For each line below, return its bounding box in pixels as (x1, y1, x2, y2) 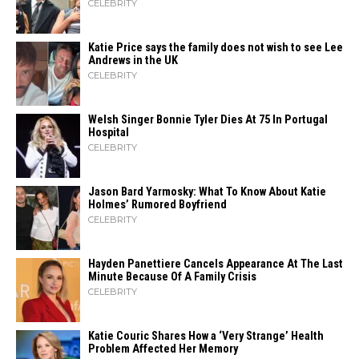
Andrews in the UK (88, 54, 178, 67)
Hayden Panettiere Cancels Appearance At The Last (88, 257, 343, 271)
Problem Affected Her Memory (88, 342, 238, 356)
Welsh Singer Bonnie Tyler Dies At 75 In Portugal (88, 113, 328, 127)
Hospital (88, 126, 129, 139)
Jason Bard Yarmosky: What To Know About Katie (88, 185, 326, 199)
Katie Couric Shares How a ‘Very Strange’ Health (88, 329, 324, 343)
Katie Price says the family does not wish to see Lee (88, 41, 343, 54)
